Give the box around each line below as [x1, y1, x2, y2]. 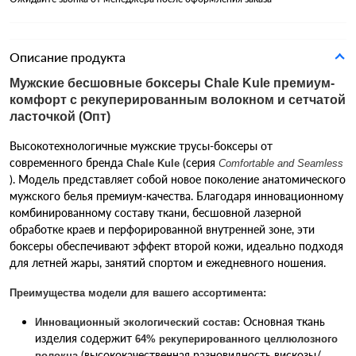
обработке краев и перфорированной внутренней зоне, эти [10, 222, 315, 236]
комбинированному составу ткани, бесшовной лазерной [10, 205, 301, 219]
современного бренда [10, 155, 126, 169]
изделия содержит [35, 331, 135, 345]
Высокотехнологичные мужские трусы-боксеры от [10, 138, 273, 153]
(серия [180, 155, 219, 169]
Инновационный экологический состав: [35, 315, 240, 328]
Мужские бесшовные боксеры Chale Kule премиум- [10, 75, 335, 90]
